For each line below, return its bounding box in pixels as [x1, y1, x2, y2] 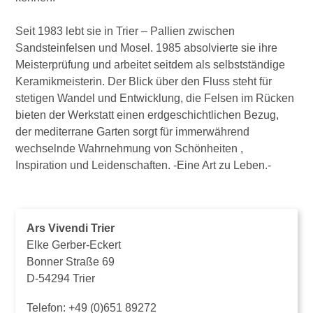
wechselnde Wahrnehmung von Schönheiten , [15, 143, 244, 154]
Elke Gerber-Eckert [27, 239, 122, 251]
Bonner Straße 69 [27, 256, 115, 268]
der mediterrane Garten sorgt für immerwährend [15, 126, 250, 138]
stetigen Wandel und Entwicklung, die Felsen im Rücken [15, 92, 295, 104]
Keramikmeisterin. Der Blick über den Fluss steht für [15, 75, 272, 87]
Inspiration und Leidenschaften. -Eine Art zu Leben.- [15, 159, 272, 171]
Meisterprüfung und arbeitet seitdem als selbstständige [15, 59, 286, 71]
